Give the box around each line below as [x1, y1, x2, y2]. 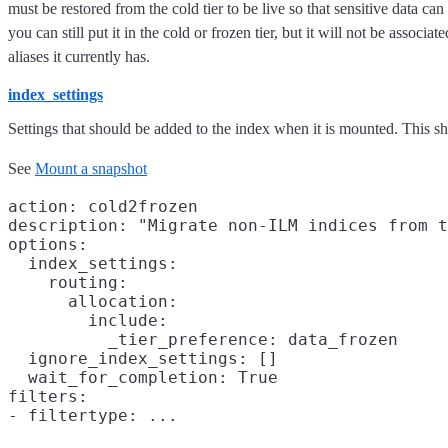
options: [8, 235, 88, 255]
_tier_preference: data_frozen [8, 330, 398, 350]
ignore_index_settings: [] [8, 349, 278, 369]
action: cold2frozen [8, 197, 198, 217]
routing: [8, 273, 128, 293]
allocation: [8, 292, 178, 312]
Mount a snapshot [35, 160, 147, 178]
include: [8, 311, 168, 331]
